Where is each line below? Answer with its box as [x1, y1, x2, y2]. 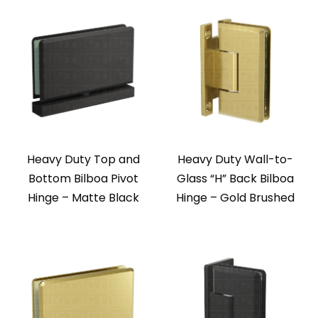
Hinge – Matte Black [27, 190, 139, 207]
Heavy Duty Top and [26, 151, 140, 168]
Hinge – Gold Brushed [175, 190, 295, 207]
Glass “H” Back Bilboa [176, 170, 294, 187]
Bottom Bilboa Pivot [28, 170, 138, 187]
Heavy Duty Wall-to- [177, 151, 293, 168]
